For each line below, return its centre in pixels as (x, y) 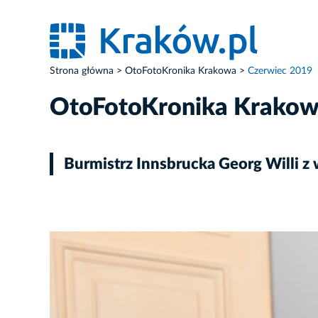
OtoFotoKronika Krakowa (181, 71)
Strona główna (82, 71)
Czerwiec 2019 (280, 71)
